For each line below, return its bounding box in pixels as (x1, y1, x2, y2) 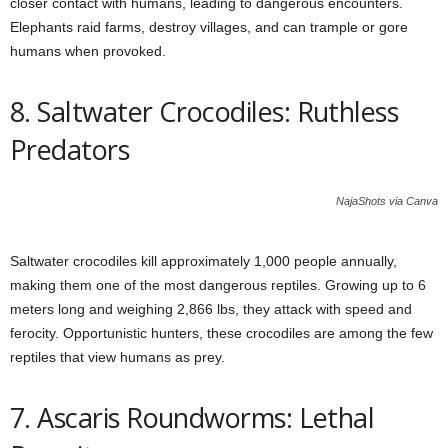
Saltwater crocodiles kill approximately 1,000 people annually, (10, 252, 397, 269)
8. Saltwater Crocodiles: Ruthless (10, 92, 399, 130)
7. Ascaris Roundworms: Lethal (10, 398, 375, 436)
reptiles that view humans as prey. (10, 348, 225, 365)
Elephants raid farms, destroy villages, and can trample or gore (10, 18, 408, 35)
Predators (10, 130, 130, 168)
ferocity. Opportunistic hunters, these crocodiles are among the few (10, 324, 433, 341)
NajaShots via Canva (336, 194, 438, 207)
